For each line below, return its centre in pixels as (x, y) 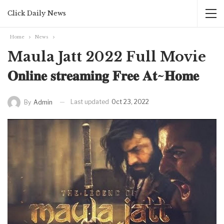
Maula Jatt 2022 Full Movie (107, 57)
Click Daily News (37, 13)
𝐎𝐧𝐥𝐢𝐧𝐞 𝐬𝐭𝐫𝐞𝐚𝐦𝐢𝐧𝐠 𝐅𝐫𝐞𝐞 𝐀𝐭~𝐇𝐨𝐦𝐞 (103, 76)
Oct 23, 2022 (130, 102)
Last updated (90, 102)
